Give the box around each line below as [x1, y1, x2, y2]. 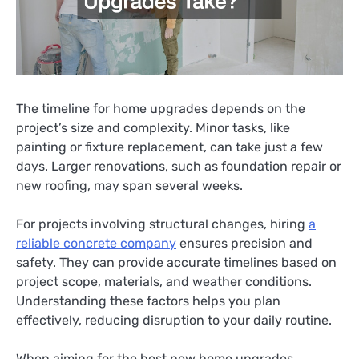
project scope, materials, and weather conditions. [16, 274, 312, 290]
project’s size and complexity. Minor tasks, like [16, 119, 290, 135]
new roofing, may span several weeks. [16, 177, 243, 193]
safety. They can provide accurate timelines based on [16, 255, 337, 271]
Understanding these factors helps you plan [16, 293, 280, 309]
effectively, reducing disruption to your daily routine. [16, 313, 332, 329]
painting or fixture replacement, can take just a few [16, 139, 323, 155]
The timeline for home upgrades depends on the [16, 100, 305, 116]
